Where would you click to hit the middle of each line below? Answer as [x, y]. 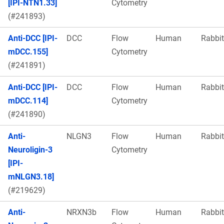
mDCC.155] [28, 51]
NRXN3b [81, 212]
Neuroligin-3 [30, 149]
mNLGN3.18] [31, 176]
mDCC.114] [28, 100]
